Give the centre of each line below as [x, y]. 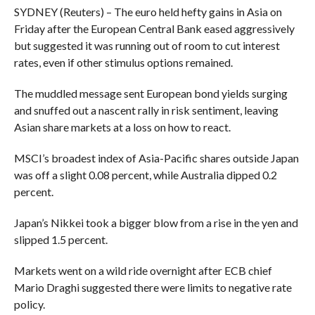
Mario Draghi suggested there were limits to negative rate [153, 287]
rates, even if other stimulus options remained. [123, 62]
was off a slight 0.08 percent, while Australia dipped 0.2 [145, 174]
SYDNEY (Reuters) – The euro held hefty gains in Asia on [148, 11]
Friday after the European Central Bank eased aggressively [154, 28]
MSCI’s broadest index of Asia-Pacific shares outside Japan [156, 157]
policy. [29, 304]
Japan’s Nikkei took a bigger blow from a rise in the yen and [156, 222]
